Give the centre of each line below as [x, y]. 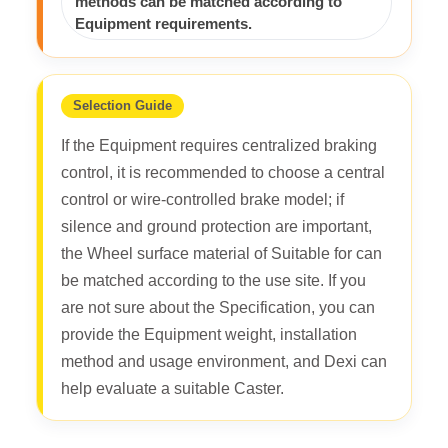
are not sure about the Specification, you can [218, 308]
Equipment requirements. [163, 24]
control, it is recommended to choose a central [223, 173]
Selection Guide [122, 105]
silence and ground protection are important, [216, 227]
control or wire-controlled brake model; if [202, 200]
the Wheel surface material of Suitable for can [221, 254]
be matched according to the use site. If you [213, 281]
